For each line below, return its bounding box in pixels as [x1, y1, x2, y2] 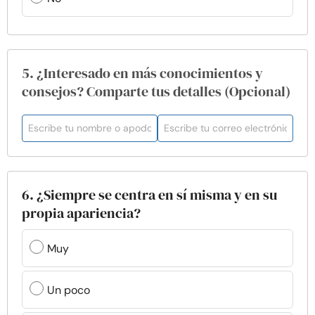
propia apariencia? [22, 203, 141, 223]
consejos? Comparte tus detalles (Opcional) [22, 82, 290, 101]
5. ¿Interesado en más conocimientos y [22, 63, 263, 83]
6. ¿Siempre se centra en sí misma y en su [22, 185, 277, 205]
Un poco [47, 282, 90, 297]
